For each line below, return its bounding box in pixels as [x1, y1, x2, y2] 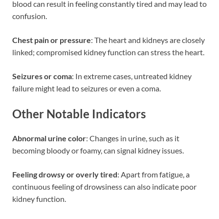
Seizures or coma [12, 71, 72, 81]
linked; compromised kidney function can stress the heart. [12, 47, 204, 57]
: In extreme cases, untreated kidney [72, 71, 192, 81]
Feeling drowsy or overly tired [12, 169, 117, 179]
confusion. [12, 11, 47, 21]
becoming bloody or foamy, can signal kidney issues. [12, 145, 184, 155]
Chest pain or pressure [12, 35, 91, 44]
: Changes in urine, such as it [86, 133, 179, 143]
